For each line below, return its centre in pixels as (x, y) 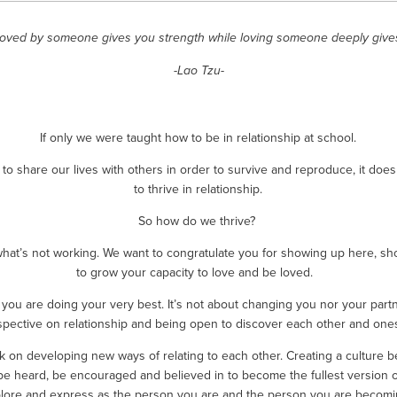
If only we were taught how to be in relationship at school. (198, 137)
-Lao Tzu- (198, 70)
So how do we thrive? (198, 220)
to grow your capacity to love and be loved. (198, 272)
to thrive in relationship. (198, 188)
